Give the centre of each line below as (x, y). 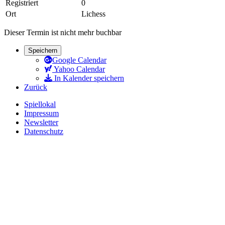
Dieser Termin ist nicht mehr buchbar (63, 32)
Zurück (36, 87)
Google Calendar (79, 60)
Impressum (41, 113)
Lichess (93, 14)
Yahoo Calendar (79, 69)
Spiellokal (40, 104)
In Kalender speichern (88, 78)
